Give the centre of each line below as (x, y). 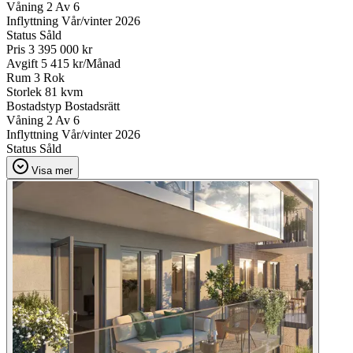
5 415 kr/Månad (81, 64)
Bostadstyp (34, 106)
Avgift (22, 64)
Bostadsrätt (92, 106)
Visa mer (52, 171)
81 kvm (64, 92)
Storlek (24, 92)
